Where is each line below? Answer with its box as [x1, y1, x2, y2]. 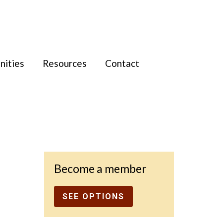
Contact [105, 57, 139, 69]
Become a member [54, 162, 147, 175]
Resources [43, 57, 87, 69]
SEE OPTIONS [62, 192, 124, 201]
